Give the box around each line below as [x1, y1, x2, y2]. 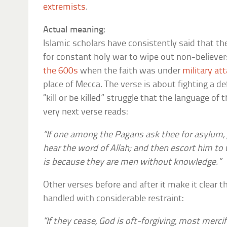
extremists [43, 3, 86, 13]
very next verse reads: [43, 107, 128, 118]
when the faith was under [78, 66, 183, 77]
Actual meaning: [43, 25, 105, 35]
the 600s [43, 66, 79, 77]
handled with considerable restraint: [43, 194, 184, 204]
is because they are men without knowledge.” [43, 158, 222, 168]
